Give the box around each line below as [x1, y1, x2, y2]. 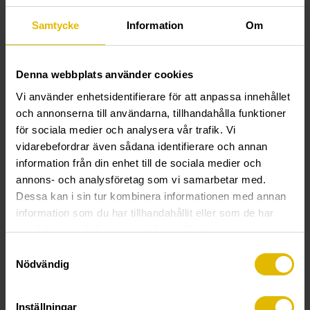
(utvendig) [210, 292, 249, 302]
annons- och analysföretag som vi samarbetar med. [16, 173, 266, 185]
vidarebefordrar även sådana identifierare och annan [16, 140, 268, 152]
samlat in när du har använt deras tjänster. [16, 223, 220, 235]
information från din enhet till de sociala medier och [16, 156, 262, 169]
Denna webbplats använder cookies [16, 69, 193, 80]
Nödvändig [16, 258, 69, 270]
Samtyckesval [5, 244, 71, 256]
